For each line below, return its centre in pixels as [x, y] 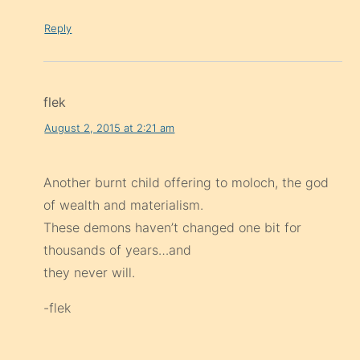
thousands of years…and [118, 250]
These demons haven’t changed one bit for [173, 228]
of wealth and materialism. [124, 205]
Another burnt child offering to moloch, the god [186, 183]
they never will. [90, 273]
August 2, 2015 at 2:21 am [110, 127]
